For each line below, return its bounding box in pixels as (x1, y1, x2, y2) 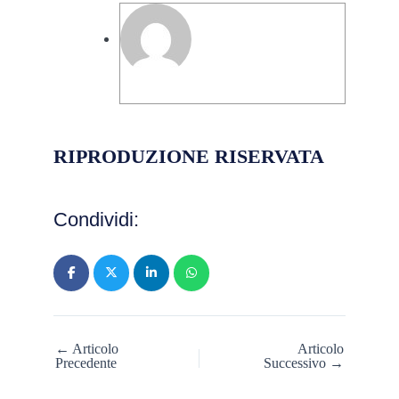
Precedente (55, 354, 117, 370)
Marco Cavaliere (120, 80, 228, 99)
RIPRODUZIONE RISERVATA (53, 146, 324, 168)
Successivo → (264, 354, 344, 370)
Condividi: (53, 208, 139, 231)
